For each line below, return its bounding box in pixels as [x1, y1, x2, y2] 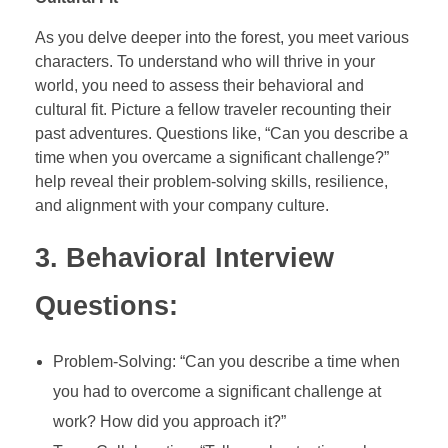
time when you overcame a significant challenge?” [35, 149, 389, 167]
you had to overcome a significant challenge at [52, 382, 381, 400]
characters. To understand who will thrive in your [35, 53, 375, 71]
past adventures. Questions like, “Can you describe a [35, 125, 408, 143]
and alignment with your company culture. [35, 197, 329, 215]
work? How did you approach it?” [52, 412, 286, 430]
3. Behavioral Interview [35, 243, 334, 274]
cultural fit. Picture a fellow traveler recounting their [35, 101, 391, 119]
